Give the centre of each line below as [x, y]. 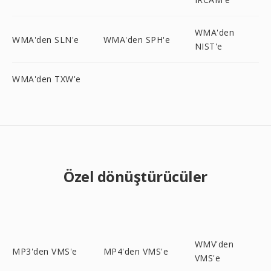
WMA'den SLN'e [46, 39]
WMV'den [214, 244]
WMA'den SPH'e [137, 39]
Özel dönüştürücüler [135, 176]
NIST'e [208, 46]
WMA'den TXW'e [47, 79]
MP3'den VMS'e [45, 251]
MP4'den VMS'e [136, 251]
